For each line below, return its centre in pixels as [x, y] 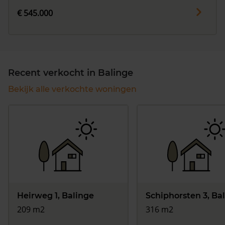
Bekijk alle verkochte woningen [72, 89]
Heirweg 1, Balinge [55, 196]
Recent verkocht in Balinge [71, 73]
